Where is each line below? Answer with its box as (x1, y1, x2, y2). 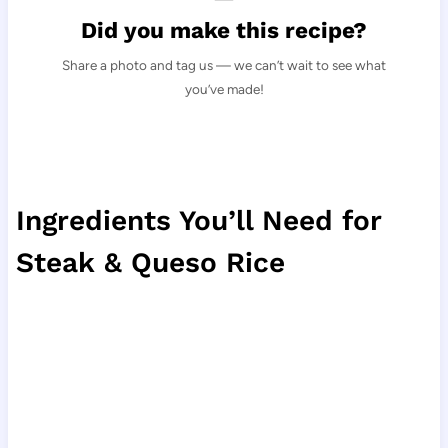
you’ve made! (184, 80, 264, 97)
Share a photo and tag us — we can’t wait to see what (62, 56, 386, 73)
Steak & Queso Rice (15, 245, 285, 279)
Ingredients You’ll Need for (15, 203, 381, 237)
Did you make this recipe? (81, 17, 367, 44)
